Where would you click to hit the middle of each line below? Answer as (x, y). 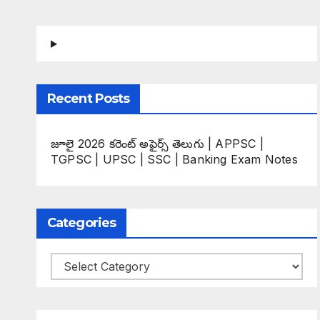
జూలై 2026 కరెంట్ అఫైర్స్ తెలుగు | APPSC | (157, 144)
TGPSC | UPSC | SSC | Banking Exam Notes (174, 159)
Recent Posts (89, 99)
